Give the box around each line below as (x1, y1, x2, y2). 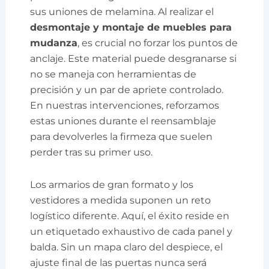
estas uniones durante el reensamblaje (30, 115, 217, 127)
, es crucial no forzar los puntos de (77, 37, 238, 49)
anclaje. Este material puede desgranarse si (30, 53, 237, 65)
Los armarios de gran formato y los (30, 179, 194, 191)
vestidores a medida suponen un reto (30, 195, 211, 207)
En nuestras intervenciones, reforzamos (30, 100, 220, 112)
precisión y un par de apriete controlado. (30, 84, 224, 96)
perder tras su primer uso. (30, 147, 153, 159)
